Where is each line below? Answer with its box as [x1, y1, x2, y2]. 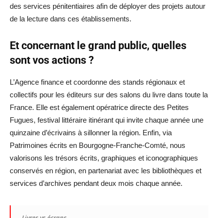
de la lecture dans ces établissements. [10, 15, 131, 23]
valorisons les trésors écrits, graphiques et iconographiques [10, 154, 198, 163]
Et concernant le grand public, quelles [10, 39, 186, 52]
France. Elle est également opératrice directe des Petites [10, 103, 189, 112]
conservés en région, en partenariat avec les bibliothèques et [10, 166, 201, 175]
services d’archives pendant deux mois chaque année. [10, 179, 182, 188]
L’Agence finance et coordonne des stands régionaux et [10, 78, 185, 87]
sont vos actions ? [10, 54, 94, 67]
